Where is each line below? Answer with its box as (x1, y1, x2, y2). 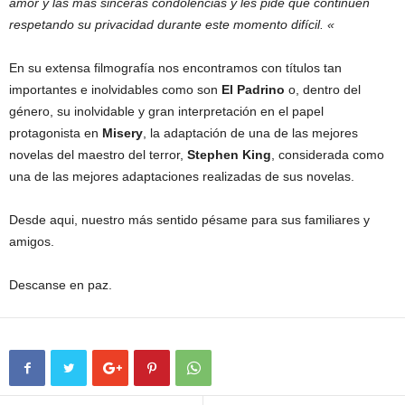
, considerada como (271, 146, 384, 162)
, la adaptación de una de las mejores (143, 125, 358, 140)
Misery (102, 125, 143, 140)
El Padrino (221, 81, 285, 97)
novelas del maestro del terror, (9, 146, 187, 162)
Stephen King (187, 146, 271, 162)
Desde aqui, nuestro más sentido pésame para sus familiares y (9, 212, 370, 227)
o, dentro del (285, 81, 361, 97)
